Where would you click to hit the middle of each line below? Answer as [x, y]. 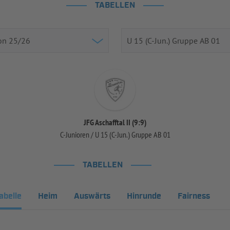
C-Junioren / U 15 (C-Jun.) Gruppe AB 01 [115, 134]
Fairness [194, 196]
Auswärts [92, 196]
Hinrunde [144, 196]
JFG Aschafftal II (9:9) [115, 122]
